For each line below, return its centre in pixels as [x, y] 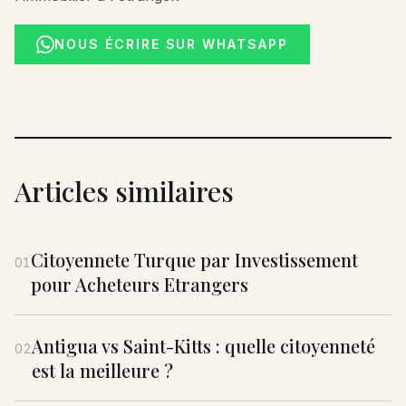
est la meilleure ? [102, 370]
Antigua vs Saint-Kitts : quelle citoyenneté [203, 346]
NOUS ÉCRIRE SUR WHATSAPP [172, 44]
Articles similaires [124, 191]
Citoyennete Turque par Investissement [194, 260]
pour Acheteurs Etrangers [140, 284]
